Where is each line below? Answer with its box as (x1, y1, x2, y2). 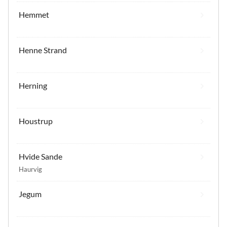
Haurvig (19, 165, 42, 173)
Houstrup (19, 116, 53, 126)
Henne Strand (19, 45, 67, 55)
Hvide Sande (19, 151, 62, 161)
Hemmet (19, 9, 49, 19)
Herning (19, 80, 47, 90)
